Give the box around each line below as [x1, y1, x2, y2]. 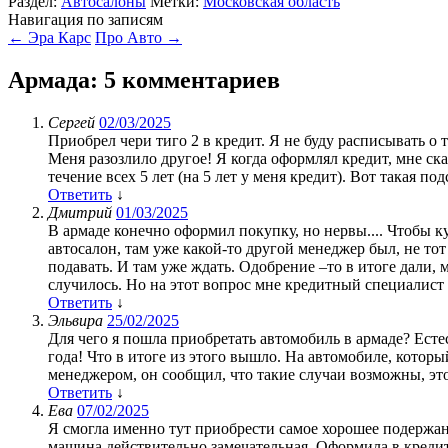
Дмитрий [48, 203, 116, 221]
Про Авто [95, 28, 166, 46]
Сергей [48, 113, 99, 131]
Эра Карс [24, 28, 91, 46]
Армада [8, 66, 90, 93]
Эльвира [48, 311, 107, 329]
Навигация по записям [8, 10, 163, 28]
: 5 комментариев [90, 66, 280, 93]
